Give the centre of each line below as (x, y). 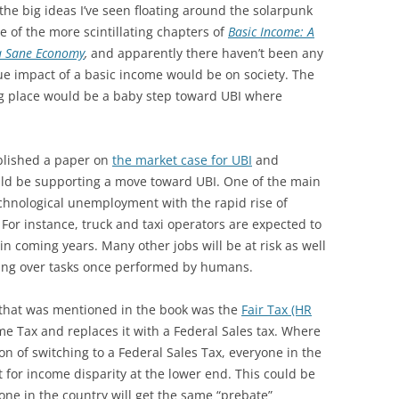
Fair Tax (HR (277, 309)
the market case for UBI (182, 159)
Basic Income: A (271, 31)
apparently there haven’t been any (220, 53)
